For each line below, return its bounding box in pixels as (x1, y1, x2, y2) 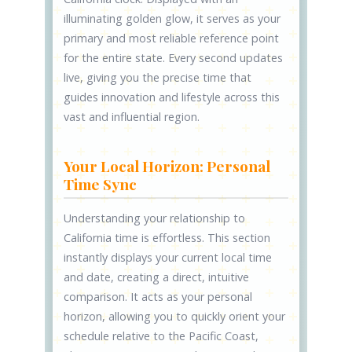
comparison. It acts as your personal (64, 289, 253, 305)
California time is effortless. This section (64, 230, 271, 246)
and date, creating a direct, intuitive (64, 269, 250, 285)
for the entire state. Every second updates (64, 50, 284, 66)
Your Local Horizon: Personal (64, 156, 271, 177)
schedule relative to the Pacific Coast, (64, 328, 259, 344)
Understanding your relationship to (64, 211, 246, 226)
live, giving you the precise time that (64, 70, 252, 86)
